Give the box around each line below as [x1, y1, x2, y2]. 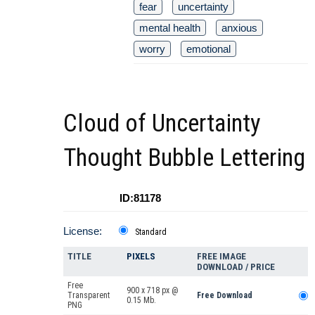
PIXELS [127, 251, 155, 262]
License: [63, 225, 102, 238]
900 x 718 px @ [127, 285, 179, 296]
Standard [135, 227, 167, 238]
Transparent [67, 290, 110, 301]
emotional [186, 43, 231, 56]
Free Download [197, 290, 252, 301]
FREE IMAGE [197, 251, 246, 262]
